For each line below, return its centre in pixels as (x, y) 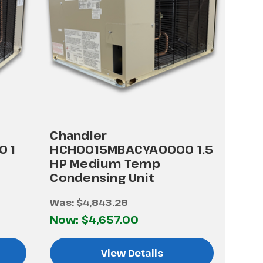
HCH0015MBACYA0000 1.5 (132, 149)
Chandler (79, 135)
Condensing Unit (102, 177)
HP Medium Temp (105, 163)
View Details (132, 253)
